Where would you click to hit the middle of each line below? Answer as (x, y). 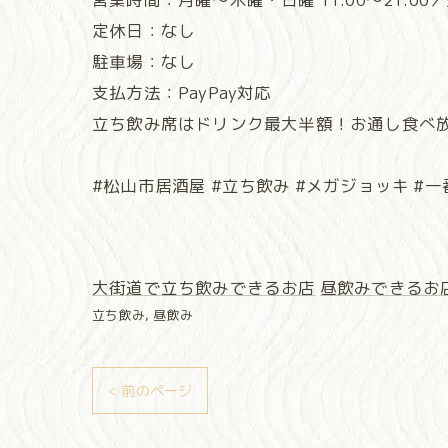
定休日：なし (144, 31)
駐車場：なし (144, 62)
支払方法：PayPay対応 (182, 93)
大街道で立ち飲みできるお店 (204, 288)
